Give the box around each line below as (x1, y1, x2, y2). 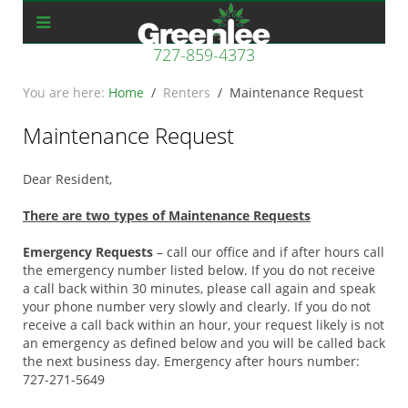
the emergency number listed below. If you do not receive (23, 261, 375, 279)
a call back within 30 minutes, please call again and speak (23, 280, 375, 297)
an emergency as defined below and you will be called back (23, 334, 385, 352)
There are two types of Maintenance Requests (23, 207, 311, 224)
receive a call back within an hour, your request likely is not (23, 316, 384, 333)
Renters (163, 84, 210, 101)
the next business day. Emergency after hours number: (23, 352, 360, 370)
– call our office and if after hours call (153, 243, 384, 260)
